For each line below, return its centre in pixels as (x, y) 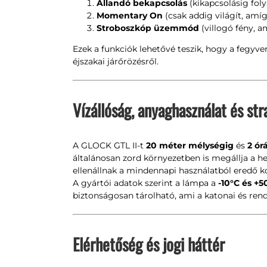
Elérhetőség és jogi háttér (148, 244)
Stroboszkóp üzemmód (148, 28)
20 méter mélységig (190, 145)
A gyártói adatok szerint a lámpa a (145, 183)
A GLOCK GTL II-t (109, 145)
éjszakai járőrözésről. (115, 61)
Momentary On (129, 15)
